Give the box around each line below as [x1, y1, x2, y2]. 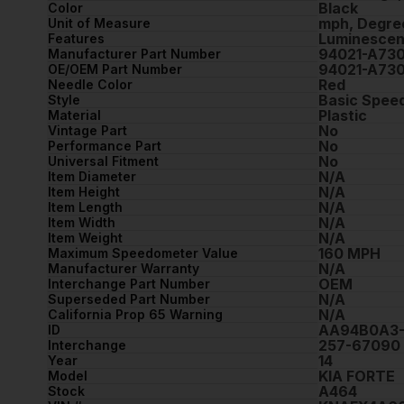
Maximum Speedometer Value [48, 245, 238, 262]
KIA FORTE [318, 367, 395, 386]
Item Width [48, 215, 115, 231]
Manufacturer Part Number [48, 46, 221, 62]
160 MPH [318, 244, 381, 263]
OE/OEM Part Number [48, 61, 182, 78]
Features [48, 31, 105, 47]
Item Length [48, 199, 123, 216]
